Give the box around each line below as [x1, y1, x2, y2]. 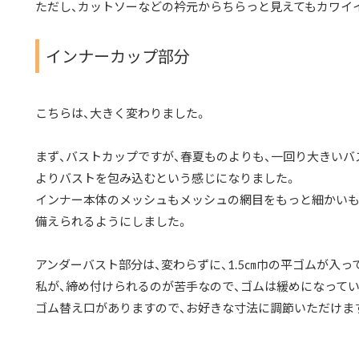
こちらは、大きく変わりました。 [35, 104, 207, 122]
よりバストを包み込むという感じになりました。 [35, 169, 296, 187]
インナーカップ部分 [46, 44, 190, 67]
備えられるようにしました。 [35, 212, 188, 230]
